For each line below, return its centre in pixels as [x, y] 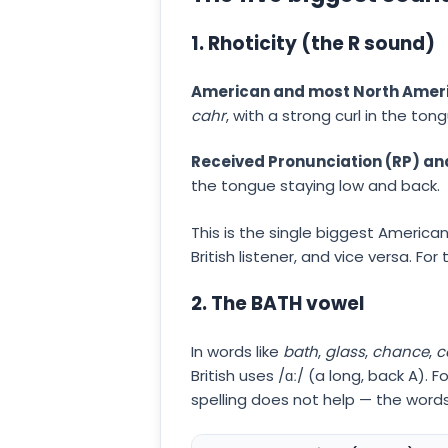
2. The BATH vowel [277, 304]
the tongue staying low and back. [315, 186]
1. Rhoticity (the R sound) [313, 44]
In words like [237, 351]
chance [400, 351]
